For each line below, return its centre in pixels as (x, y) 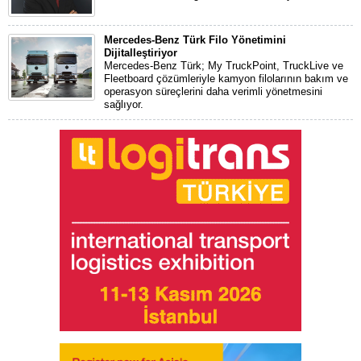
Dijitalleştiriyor (141, 53)
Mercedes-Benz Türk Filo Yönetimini (195, 40)
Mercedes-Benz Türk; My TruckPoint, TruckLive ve (224, 66)
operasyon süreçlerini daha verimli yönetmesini (213, 91)
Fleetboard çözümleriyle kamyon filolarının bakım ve (226, 79)
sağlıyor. (124, 104)
